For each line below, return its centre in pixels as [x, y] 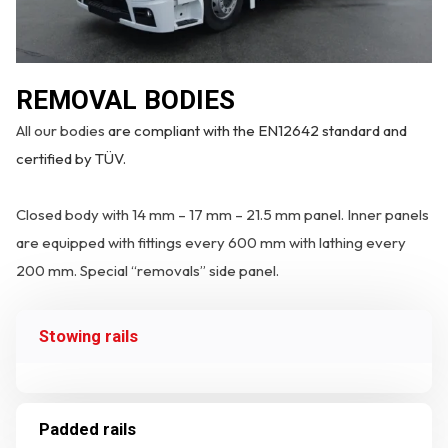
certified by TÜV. [71, 159]
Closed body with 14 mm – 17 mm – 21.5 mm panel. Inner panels [223, 215]
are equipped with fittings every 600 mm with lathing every [211, 243]
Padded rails [87, 430]
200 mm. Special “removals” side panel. [148, 271]
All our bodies [62, 131]
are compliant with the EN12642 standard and [258, 131]
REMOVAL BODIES [126, 100]
